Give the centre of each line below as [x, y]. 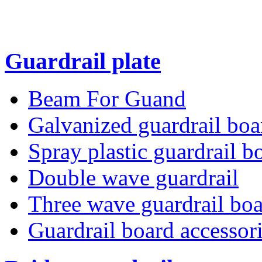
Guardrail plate [83, 61]
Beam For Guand [107, 99]
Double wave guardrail [133, 178]
